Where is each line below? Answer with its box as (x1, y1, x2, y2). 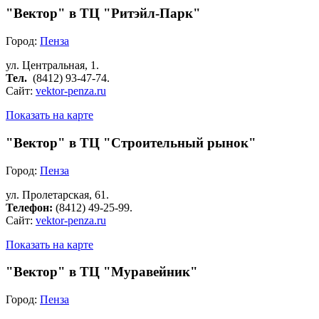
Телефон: (6, 201, 56, 214)
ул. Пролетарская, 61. (6, 188, 109, 201)
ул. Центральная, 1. (6, 59, 99, 72)
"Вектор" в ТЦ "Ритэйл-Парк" (6, 6, 201, 21)
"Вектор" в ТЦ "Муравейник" (6, 264, 198, 280)
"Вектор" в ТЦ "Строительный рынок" (6, 135, 256, 150)
